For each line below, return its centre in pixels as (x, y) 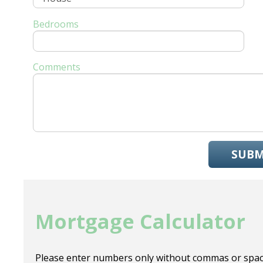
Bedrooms (55, 24)
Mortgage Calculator (141, 222)
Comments (56, 67)
